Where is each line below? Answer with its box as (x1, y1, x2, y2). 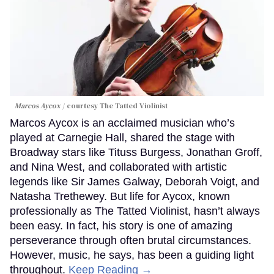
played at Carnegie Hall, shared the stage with (10, 131, 235, 144)
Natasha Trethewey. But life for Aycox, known (10, 190, 230, 203)
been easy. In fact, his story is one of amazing (10, 220, 232, 232)
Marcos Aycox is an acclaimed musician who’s (10, 117, 235, 130)
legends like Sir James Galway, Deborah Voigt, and (10, 176, 259, 188)
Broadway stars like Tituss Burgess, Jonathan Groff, (10, 146, 262, 159)
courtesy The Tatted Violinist (67, 101, 168, 111)
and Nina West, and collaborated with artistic (10, 161, 227, 174)
